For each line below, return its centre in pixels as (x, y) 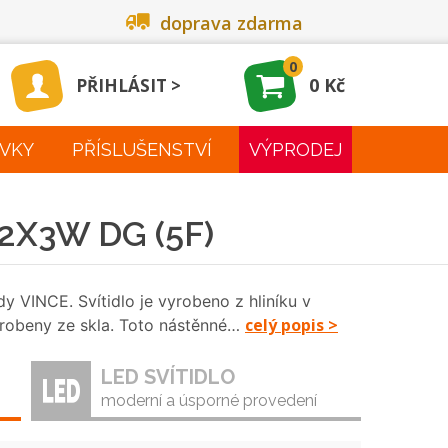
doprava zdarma (232, 23)
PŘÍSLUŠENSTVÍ (141, 149)
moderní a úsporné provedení (209, 400)
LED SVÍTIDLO (168, 377)
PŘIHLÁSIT (121, 85)
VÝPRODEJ (296, 149)
